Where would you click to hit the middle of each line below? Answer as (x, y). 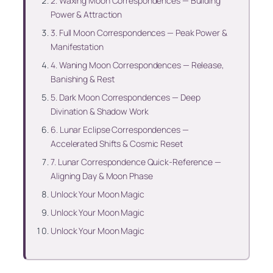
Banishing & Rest (83, 79)
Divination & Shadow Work (100, 111)
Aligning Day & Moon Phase (102, 175)
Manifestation (77, 46)
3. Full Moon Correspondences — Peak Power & (139, 32)
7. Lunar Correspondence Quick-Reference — (136, 161)
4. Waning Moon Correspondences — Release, (137, 65)
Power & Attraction (87, 14)
